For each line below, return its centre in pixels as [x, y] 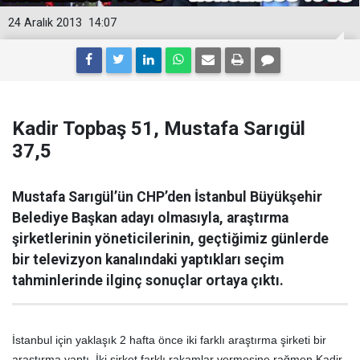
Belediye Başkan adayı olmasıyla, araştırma [150, 218]
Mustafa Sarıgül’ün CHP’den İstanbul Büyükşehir [167, 197]
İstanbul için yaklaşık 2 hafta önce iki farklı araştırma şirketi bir [169, 340]
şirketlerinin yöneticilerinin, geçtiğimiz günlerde [170, 239]
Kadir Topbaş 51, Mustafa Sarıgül [159, 129]
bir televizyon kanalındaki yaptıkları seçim [148, 260]
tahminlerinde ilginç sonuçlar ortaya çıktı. [148, 280]
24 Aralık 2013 [45, 23]
